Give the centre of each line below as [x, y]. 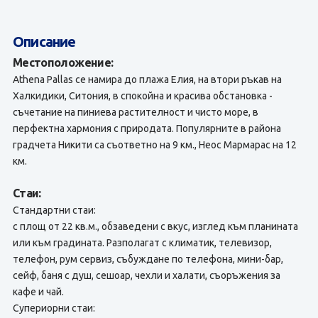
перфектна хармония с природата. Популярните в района [147, 128]
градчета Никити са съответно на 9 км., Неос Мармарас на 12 [154, 145]
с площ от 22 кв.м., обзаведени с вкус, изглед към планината [155, 226]
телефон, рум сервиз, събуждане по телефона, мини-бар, [148, 259]
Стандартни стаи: [54, 210]
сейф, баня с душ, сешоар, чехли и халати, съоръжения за [146, 275]
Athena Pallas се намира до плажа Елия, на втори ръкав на [147, 79]
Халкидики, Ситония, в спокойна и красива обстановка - [142, 96]
